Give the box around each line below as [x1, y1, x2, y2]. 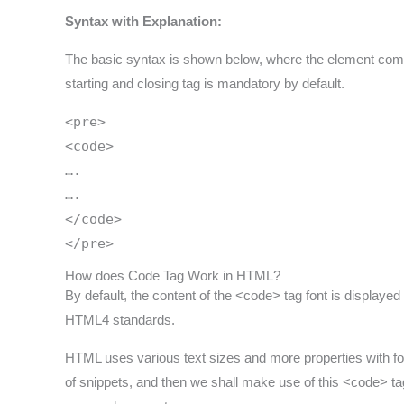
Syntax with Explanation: [65, 14, 222, 30]
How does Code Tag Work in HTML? [65, 268, 280, 284]
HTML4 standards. [65, 312, 175, 328]
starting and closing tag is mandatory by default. [65, 76, 344, 92]
